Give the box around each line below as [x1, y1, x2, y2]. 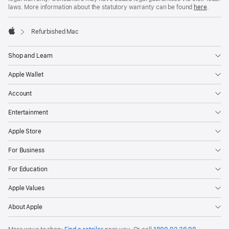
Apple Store [8, 127, 41, 135]
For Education [8, 165, 48, 173]
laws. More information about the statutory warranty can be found [8, 3, 194, 11]
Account [8, 89, 32, 97]
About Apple [8, 203, 42, 211]
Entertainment [8, 108, 48, 116]
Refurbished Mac [31, 28, 79, 35]
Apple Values [8, 184, 44, 192]
